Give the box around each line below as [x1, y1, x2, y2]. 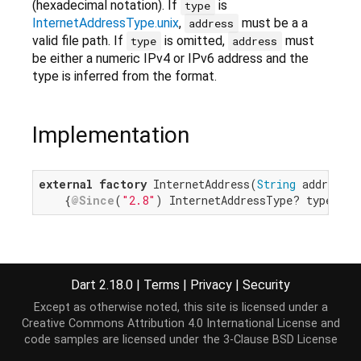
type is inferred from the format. [32, 68, 217, 85]
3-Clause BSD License [222, 333, 338, 346]
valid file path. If [32, 33, 127, 49]
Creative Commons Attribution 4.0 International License [21, 317, 317, 330]
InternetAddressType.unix [32, 15, 179, 31]
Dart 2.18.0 [71, 276, 136, 293]
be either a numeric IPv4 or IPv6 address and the [32, 51, 309, 67]
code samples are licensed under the [23, 333, 223, 346]
